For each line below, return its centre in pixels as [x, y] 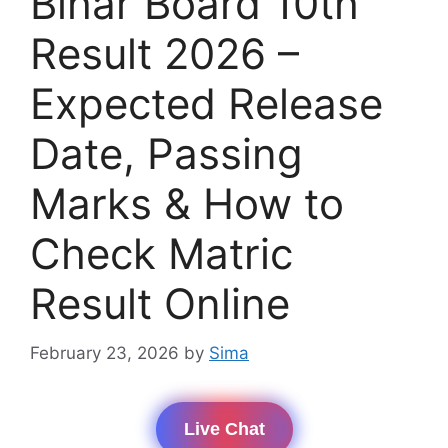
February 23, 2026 [104, 352]
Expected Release [206, 104]
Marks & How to [187, 204]
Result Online [160, 304]
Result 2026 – [164, 54]
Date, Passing [166, 154]
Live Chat [224, 428]
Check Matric [161, 254]
